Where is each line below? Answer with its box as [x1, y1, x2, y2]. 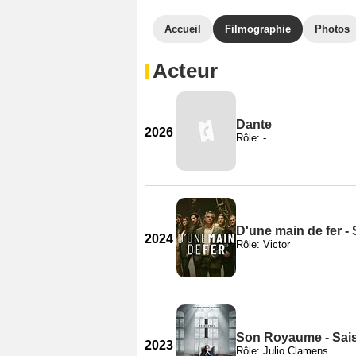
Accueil [164, 23, 201, 35]
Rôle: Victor [236, 238, 290, 250]
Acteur [153, 59, 218, 83]
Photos [315, 23, 350, 35]
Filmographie [225, 23, 291, 35]
